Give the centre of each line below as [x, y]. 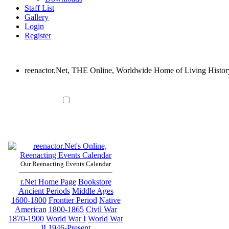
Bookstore [95, 181]
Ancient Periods [44, 191]
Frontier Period [73, 200]
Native [110, 200]
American [30, 209]
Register [38, 35]
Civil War [101, 209]
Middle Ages [93, 191]
